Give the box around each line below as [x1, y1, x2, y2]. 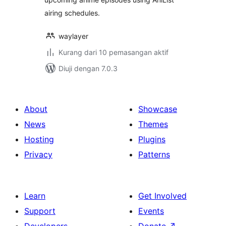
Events [138, 206, 164, 216]
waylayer [59, 32, 88, 40]
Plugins [138, 134, 165, 144]
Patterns [138, 149, 170, 159]
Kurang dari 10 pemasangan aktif [59, 48, 168, 56]
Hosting [24, 134, 54, 144]
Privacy [24, 149, 52, 159]
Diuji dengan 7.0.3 [59, 64, 118, 73]
